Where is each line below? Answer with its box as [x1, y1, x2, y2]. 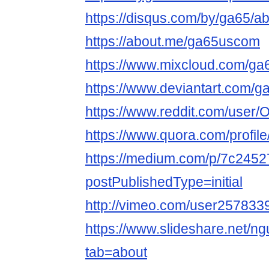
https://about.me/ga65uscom [85, 34, 260, 50]
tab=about [85, 244, 147, 261]
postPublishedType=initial [85, 174, 243, 190]
